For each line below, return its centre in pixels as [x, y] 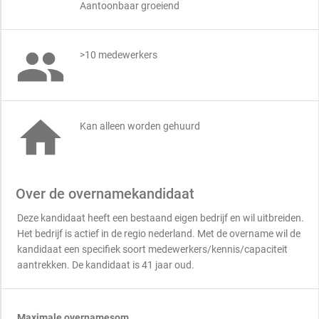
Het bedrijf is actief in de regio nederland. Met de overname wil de [159, 234]
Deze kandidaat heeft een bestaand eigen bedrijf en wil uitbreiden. [161, 218]
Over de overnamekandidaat [105, 194]
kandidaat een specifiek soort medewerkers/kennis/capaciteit [152, 249]
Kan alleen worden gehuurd [140, 126]
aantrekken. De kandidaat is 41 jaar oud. [106, 265]
